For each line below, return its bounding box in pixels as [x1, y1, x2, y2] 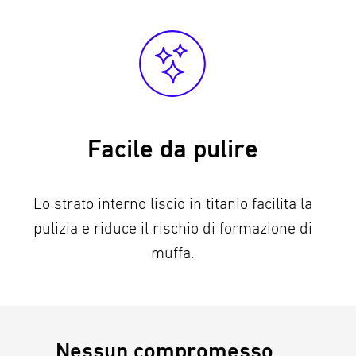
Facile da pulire [87, 133, 258, 164]
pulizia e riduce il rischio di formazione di [33, 219, 312, 238]
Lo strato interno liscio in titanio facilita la [33, 194, 312, 213]
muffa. [151, 243, 195, 262]
